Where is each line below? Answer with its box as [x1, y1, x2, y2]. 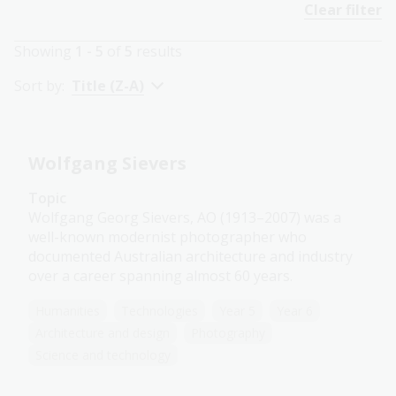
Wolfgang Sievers [28, 151, 187, 176]
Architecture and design [35, 324, 170, 342]
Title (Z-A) [72, 76, 144, 96]
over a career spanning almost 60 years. [28, 266, 293, 286]
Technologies [121, 302, 198, 320]
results [133, 42, 182, 62]
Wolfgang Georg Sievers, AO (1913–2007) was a [28, 208, 341, 228]
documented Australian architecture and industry [28, 247, 353, 267]
